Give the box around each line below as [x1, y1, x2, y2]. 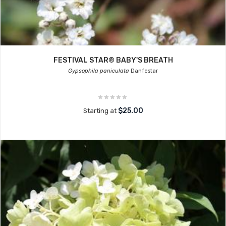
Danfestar [129, 68, 158, 74]
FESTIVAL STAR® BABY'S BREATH [53, 56, 173, 65]
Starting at [83, 107, 118, 115]
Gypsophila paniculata [68, 68, 129, 74]
